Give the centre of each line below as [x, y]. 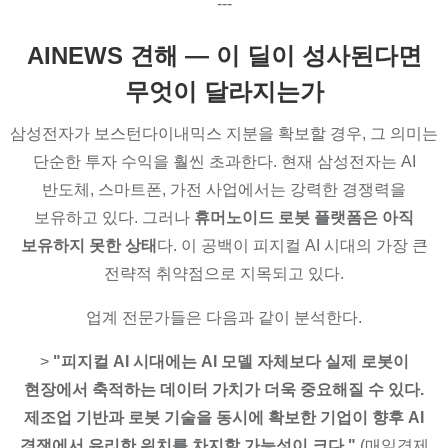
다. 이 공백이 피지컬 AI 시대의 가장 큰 [292, 245]
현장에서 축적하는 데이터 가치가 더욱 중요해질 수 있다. [224, 389]
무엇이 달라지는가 [224, 91]
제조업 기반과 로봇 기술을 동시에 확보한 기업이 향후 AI [224, 417]
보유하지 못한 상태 [88, 245]
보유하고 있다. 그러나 [114, 217]
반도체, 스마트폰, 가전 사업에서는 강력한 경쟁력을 [224, 189]
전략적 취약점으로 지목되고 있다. [224, 273]
